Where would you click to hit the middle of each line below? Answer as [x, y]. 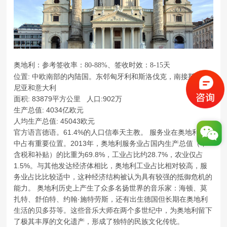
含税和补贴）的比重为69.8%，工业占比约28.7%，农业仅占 [108, 155]
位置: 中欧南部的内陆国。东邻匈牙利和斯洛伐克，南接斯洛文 [111, 77]
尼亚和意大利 [35, 88]
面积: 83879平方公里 [49, 99]
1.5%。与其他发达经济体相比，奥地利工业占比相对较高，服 [110, 166]
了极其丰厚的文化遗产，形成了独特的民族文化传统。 [99, 222]
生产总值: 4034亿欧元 [48, 110]
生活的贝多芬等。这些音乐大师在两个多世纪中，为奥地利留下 [113, 211]
